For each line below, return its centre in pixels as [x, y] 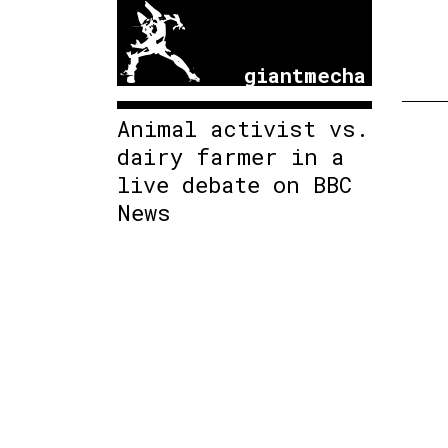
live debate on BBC [234, 184]
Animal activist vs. [243, 128]
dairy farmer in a [230, 156]
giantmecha [305, 74]
